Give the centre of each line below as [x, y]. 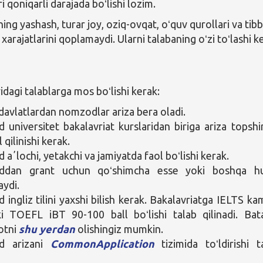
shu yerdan [47, 229]
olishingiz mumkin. [119, 229]
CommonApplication [102, 243]
